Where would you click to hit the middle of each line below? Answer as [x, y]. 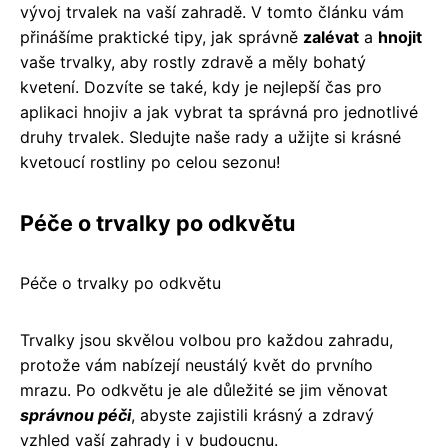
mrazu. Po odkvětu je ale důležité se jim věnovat [204, 389]
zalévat [331, 36]
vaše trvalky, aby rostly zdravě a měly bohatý [193, 61]
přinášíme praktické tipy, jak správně [161, 36]
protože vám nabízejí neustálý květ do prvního [196, 364]
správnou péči [75, 414]
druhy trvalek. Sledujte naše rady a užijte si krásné [210, 136]
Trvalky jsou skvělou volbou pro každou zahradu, [206, 339]
